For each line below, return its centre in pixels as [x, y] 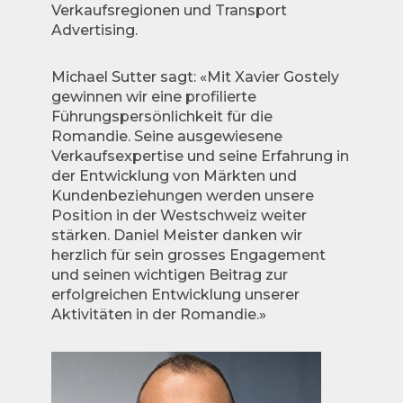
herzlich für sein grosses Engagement [188, 255]
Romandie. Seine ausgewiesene [166, 136]
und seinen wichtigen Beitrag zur [169, 275]
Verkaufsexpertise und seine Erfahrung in [200, 156]
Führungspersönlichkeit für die [161, 116]
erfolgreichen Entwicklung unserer [175, 295]
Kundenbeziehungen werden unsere [182, 196]
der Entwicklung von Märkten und [174, 176]
